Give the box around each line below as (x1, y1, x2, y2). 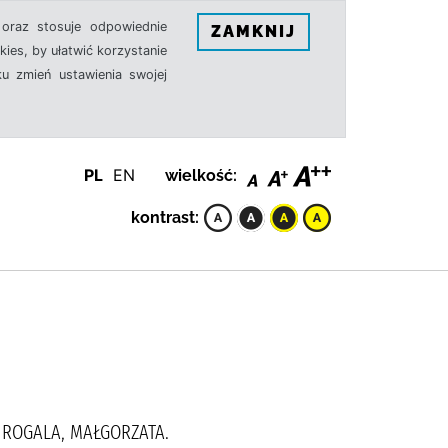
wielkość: (165, 165, 237, 185)
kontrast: (131, 207, 199, 227)
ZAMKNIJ (211, 21, 296, 41)
